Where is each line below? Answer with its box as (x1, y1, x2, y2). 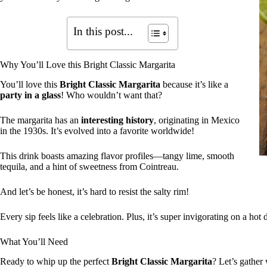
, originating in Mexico (154, 114, 240, 125)
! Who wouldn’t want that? (61, 89, 162, 100)
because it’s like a (160, 79, 228, 89)
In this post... (73, 25, 133, 38)
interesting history (81, 114, 154, 125)
